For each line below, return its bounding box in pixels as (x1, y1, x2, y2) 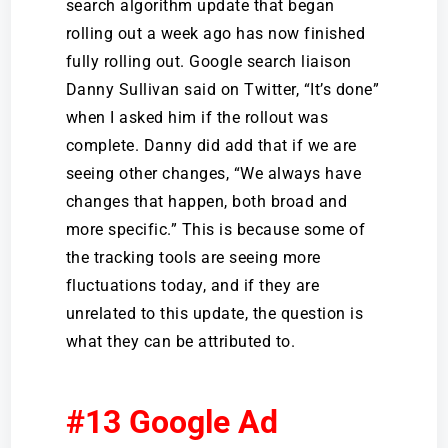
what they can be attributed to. (65, 331, 296, 351)
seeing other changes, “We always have (65, 163, 362, 183)
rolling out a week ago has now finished (65, 23, 366, 43)
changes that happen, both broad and (65, 191, 348, 211)
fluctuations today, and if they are (65, 275, 320, 295)
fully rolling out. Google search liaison (65, 51, 352, 71)
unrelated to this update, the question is (65, 303, 364, 323)
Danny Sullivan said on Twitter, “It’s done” (65, 79, 380, 99)
